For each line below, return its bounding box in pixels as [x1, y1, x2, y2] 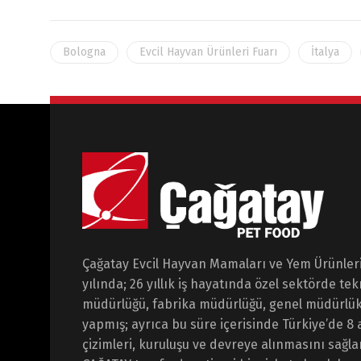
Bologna [63, 44, 106, 59]
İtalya [311, 44, 339, 59]
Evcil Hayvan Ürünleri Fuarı [139, 44, 277, 59]
